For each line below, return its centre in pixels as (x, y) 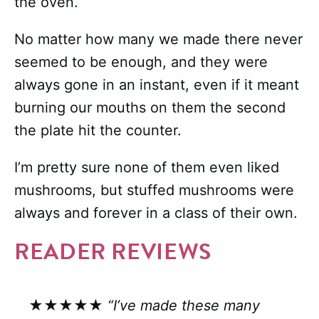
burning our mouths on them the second (150, 108)
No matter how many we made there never (158, 40)
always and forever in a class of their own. (156, 213)
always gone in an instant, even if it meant (157, 85)
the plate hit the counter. (98, 131)
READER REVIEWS (113, 252)
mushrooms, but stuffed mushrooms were (154, 190)
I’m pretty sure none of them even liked (147, 168)
